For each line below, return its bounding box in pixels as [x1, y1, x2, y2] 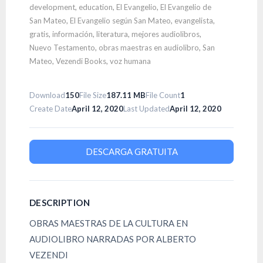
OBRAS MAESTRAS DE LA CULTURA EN [29, 218, 188, 228]
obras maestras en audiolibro [99, 43, 199, 52]
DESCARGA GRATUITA [85, 146, 178, 157]
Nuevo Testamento [29, 43, 95, 52]
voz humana [110, 56, 151, 66]
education [79, 2, 113, 12]
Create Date [29, 104, 72, 113]
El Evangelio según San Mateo [70, 16, 171, 25]
